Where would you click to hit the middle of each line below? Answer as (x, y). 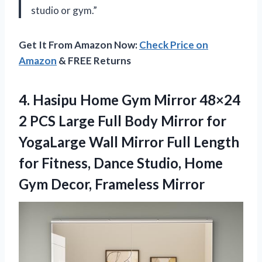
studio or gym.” (64, 10)
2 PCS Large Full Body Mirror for (123, 120)
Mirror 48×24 (196, 99)
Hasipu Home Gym (92, 99)
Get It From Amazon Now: (79, 44)
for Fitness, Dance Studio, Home (121, 163)
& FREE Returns (94, 60)
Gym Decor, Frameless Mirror (112, 184)
